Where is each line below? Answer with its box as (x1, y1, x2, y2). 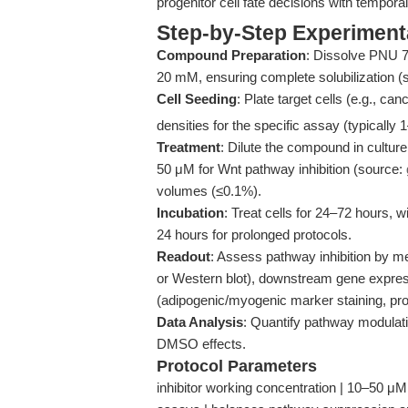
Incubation (157, 205, 224, 220)
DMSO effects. (157, 336, 246, 352)
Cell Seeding (157, 91, 237, 107)
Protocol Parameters (157, 357, 317, 375)
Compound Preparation (157, 47, 306, 63)
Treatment (157, 139, 220, 155)
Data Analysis (157, 314, 243, 330)
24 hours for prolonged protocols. (157, 227, 352, 242)
